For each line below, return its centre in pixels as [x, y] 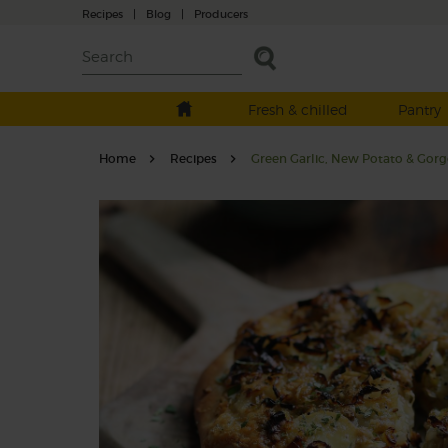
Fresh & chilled [297, 109]
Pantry [419, 109]
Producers [221, 13]
